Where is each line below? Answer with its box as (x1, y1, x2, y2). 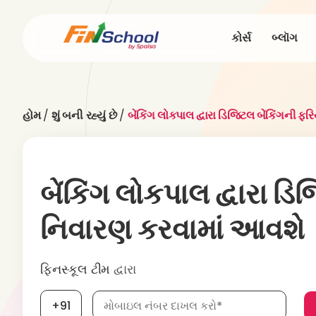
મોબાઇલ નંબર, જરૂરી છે (92, 288, 217, 306)
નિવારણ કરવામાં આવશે (40, 209, 305, 249)
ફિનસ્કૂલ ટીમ (40, 260, 111, 278)
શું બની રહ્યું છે (51, 107, 117, 123)
